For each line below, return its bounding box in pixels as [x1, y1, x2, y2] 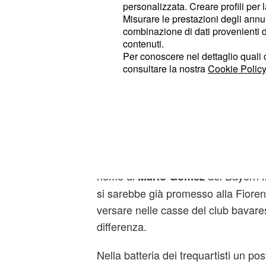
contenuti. [123, 37, 164, 51]
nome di [96, 168, 138, 183]
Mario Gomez [137, 169, 205, 184]
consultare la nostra [123, 62, 208, 76]
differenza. [96, 218, 147, 234]
